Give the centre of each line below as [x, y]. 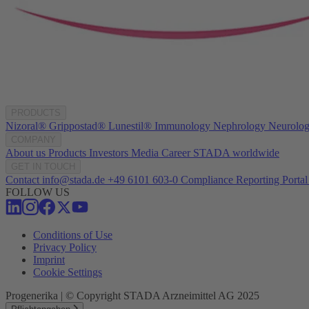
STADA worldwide [236, 152]
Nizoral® [26, 126]
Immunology [182, 126]
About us [26, 152]
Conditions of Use [73, 235]
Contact [22, 179]
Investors [109, 152]
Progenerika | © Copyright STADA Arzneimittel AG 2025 [132, 295]
